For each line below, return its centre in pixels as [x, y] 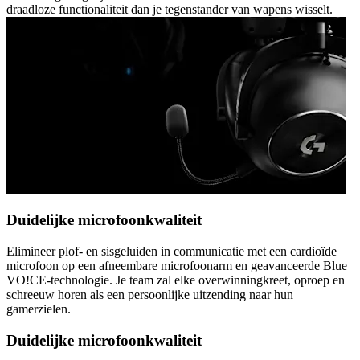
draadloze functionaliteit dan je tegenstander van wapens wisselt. [170, 9]
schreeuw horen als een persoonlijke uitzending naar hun [150, 295]
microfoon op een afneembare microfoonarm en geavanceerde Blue [177, 266]
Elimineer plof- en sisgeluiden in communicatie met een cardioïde [172, 251]
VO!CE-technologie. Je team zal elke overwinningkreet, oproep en [176, 280]
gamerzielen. [39, 309]
